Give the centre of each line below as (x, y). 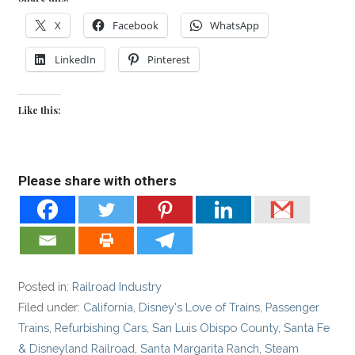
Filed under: (51, 307)
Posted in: (46, 286)
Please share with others (98, 180)
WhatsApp (235, 25)
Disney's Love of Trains (200, 307)
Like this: (40, 110)
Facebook (136, 25)
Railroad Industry (117, 286)
